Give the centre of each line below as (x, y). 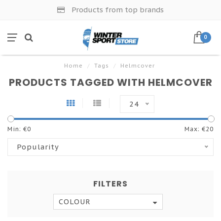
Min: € (17, 129)
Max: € (195, 129)
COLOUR (75, 202)
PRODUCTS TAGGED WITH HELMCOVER (110, 82)
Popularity (38, 147)
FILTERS (110, 184)
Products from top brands (117, 10)
